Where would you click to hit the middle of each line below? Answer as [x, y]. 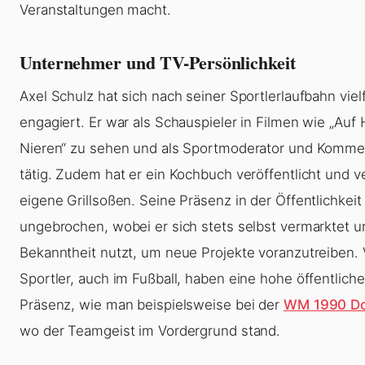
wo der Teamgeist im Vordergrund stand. [150, 331]
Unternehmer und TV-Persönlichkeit [158, 63]
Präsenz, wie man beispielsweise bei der [152, 305]
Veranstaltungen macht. [95, 10]
